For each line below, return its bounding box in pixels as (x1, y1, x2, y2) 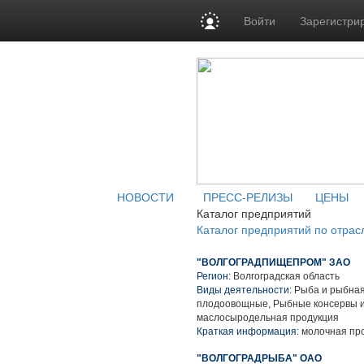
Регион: (197, 271, 233, 282)
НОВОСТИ (116, 188, 174, 205)
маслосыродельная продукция (197, 312, 339, 323)
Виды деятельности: (197, 284, 292, 296)
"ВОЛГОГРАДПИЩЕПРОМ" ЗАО (197, 257, 350, 268)
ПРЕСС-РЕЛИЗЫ (202, 188, 292, 205)
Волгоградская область (233, 271, 340, 282)
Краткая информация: (197, 326, 299, 337)
